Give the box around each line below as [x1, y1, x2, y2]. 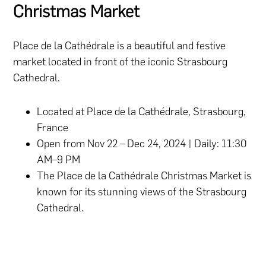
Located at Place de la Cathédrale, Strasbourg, [37, 104, 246, 118]
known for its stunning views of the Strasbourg [37, 185, 247, 198]
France [37, 121, 69, 134]
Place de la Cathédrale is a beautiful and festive [13, 39, 226, 52]
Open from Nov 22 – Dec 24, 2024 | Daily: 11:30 [37, 137, 247, 150]
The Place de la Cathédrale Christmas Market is [37, 169, 252, 182]
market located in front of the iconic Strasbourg [13, 55, 228, 68]
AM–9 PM [37, 153, 81, 166]
